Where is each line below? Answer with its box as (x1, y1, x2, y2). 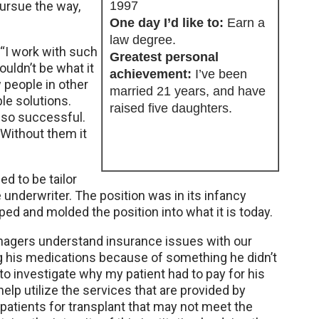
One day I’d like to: (110, 16, 227, 30)
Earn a (227, 16, 265, 30)
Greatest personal (110, 50, 219, 64)
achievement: (110, 67, 195, 81)
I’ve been (195, 67, 247, 81)
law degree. (110, 33, 176, 47)
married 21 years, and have (110, 84, 266, 98)
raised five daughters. (110, 101, 232, 115)
